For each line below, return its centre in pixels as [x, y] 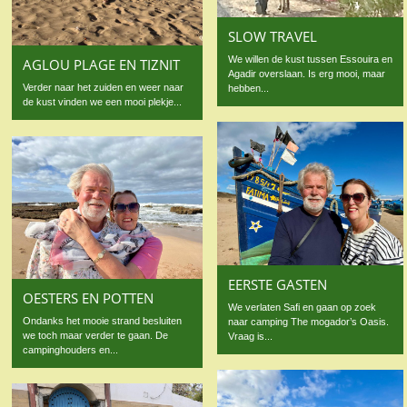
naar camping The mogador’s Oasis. [309, 321]
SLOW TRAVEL [273, 36]
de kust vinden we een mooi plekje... [103, 102]
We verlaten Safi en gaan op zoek [303, 307]
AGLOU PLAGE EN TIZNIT [102, 65]
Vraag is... [251, 336]
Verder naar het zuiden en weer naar [104, 88]
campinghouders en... [71, 350]
